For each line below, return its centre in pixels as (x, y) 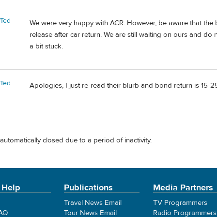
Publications (89, 188)
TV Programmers (180, 203)
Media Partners (183, 188)
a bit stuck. (46, 46)
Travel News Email (93, 203)
